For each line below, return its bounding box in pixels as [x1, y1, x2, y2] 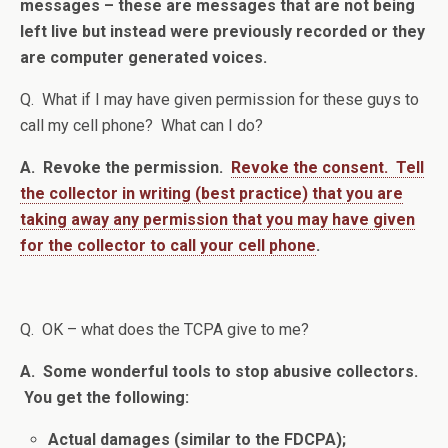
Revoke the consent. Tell [231, 158, 424, 178]
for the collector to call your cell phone [20, 236, 316, 256]
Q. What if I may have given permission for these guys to [20, 90, 419, 110]
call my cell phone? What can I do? [20, 116, 263, 136]
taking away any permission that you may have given [20, 210, 415, 230]
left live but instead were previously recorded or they [20, 22, 425, 42]
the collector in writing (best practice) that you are [20, 184, 403, 204]
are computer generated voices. [20, 48, 267, 68]
